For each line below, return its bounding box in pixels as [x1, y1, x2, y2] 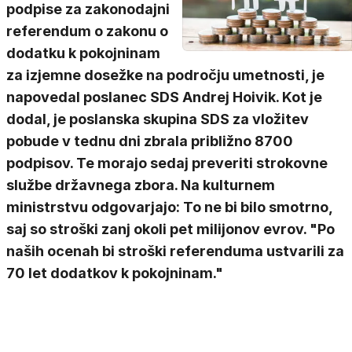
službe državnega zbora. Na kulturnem [6, 177, 275, 193]
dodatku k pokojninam [6, 45, 160, 61]
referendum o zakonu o [6, 23, 168, 39]
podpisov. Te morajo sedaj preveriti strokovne [6, 155, 328, 171]
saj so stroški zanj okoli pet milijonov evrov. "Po [6, 221, 335, 237]
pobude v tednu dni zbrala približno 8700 [6, 133, 293, 149]
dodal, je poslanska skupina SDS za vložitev [6, 111, 309, 127]
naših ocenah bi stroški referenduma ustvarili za [6, 243, 344, 259]
